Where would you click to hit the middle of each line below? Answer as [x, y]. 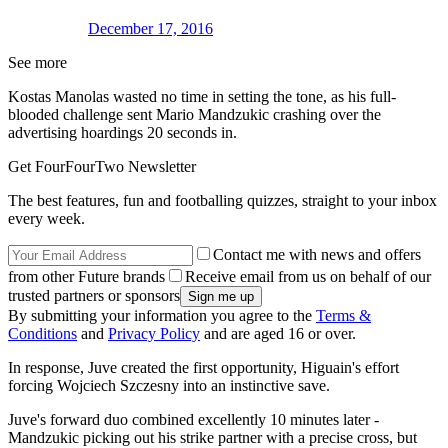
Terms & [343, 316]
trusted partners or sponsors [94, 296]
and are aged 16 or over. [278, 334]
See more [37, 63]
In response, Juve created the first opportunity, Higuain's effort [203, 368]
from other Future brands [86, 277]
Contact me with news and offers [317, 255]
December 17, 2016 [150, 29]
